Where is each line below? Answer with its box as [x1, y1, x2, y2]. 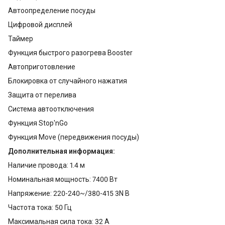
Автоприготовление [8, 63, 75, 71]
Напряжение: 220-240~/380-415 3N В [8, 189, 130, 198]
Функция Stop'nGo [8, 119, 68, 128]
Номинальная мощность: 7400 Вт [8, 175, 118, 184]
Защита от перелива [8, 91, 76, 99]
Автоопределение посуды [8, 7, 95, 15]
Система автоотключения [8, 105, 94, 114]
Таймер [8, 35, 33, 43]
